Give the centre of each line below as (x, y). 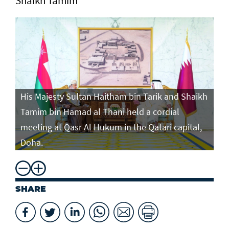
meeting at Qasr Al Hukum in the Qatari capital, (111, 127)
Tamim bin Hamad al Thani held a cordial (100, 112)
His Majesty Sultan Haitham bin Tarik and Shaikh (114, 97)
